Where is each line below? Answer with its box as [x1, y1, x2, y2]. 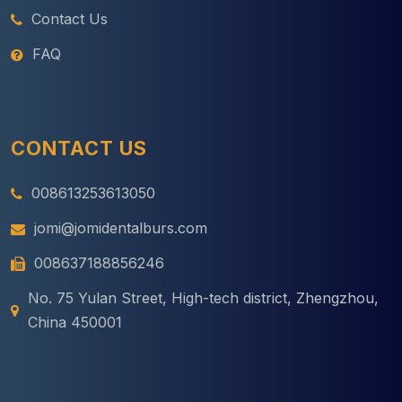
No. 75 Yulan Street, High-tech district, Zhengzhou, [28, 289, 379, 308]
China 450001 [28, 313, 122, 332]
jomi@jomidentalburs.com [34, 219, 207, 238]
